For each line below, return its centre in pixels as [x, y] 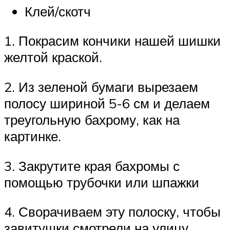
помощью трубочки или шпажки [102, 182]
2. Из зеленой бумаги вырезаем [101, 87]
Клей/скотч [58, 11]
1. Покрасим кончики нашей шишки [112, 41]
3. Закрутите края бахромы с [92, 166]
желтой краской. [53, 57]
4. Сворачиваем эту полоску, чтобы [112, 212]
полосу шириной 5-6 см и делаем [107, 103]
